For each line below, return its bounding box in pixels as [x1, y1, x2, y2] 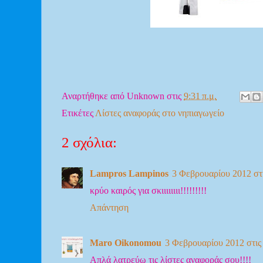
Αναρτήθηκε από [62, 90, 127, 101]
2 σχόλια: [62, 134, 117, 151]
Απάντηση [90, 203, 129, 213]
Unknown [127, 90, 164, 101]
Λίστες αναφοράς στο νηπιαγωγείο [95, 108, 224, 119]
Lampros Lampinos [90, 168, 168, 179]
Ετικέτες [62, 108, 95, 119]
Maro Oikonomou [90, 238, 161, 248]
